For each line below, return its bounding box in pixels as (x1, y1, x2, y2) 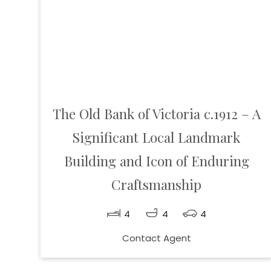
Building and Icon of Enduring (64, 152, 249, 171)
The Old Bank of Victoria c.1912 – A (52, 105, 261, 123)
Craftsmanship (111, 175, 202, 194)
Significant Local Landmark (73, 128, 241, 147)
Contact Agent (122, 232, 191, 245)
